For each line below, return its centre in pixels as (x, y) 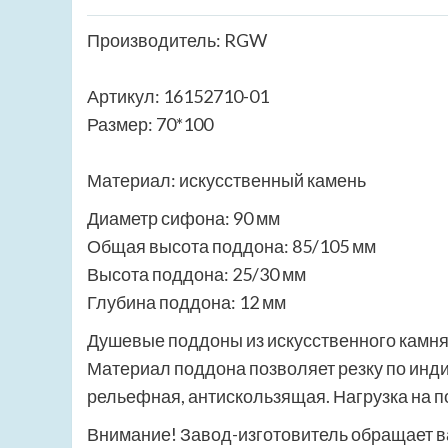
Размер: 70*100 (150, 124)
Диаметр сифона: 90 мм (183, 218)
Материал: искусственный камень (226, 180)
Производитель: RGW (177, 40)
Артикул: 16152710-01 (178, 96)
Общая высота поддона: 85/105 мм (231, 246)
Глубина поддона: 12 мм (186, 302)
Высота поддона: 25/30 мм (196, 274)
